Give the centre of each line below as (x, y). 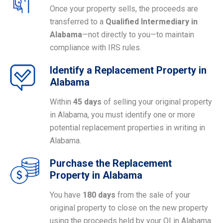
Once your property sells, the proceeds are (124, 8)
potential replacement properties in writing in (127, 127)
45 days (87, 102)
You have (66, 195)
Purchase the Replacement (111, 163)
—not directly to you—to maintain (138, 34)
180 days (99, 195)
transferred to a (78, 21)
